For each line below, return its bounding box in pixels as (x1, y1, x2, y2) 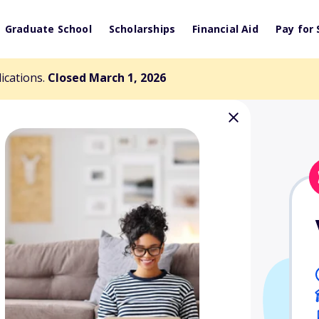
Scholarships (108, 22, 176, 36)
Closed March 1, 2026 (48, 70, 166, 85)
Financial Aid (192, 22, 258, 36)
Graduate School (4, 22, 92, 36)
